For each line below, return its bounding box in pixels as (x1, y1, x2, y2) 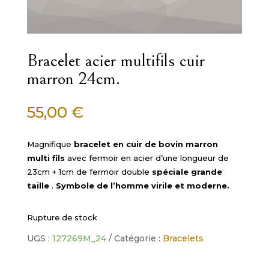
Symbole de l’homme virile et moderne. (55, 181, 229, 191)
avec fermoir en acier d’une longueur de (64, 153, 229, 163)
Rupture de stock (26, 213, 97, 223)
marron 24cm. (26, 68, 120, 89)
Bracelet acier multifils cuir (26, 50, 205, 71)
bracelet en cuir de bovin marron (71, 139, 218, 150)
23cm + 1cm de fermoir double (26, 167, 150, 177)
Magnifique (26, 139, 71, 150)
